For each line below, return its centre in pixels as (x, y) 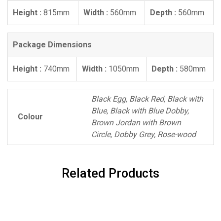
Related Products (110, 173)
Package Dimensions (52, 44)
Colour (30, 116)
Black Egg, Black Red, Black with (147, 99)
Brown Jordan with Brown (136, 122)
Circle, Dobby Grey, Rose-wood (144, 134)
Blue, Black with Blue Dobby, (140, 110)
